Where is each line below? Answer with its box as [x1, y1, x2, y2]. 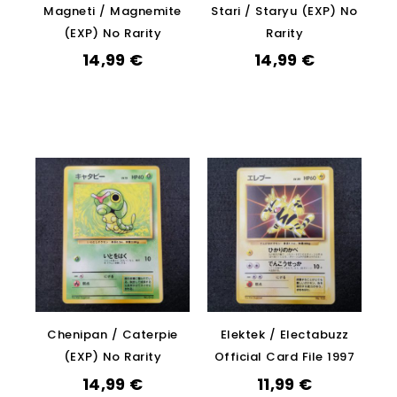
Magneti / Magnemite [43, 2, 182, 19]
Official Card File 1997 [214, 348, 355, 366]
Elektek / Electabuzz [220, 326, 349, 344]
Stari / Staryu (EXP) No [211, 2, 358, 19]
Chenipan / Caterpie [47, 326, 178, 344]
